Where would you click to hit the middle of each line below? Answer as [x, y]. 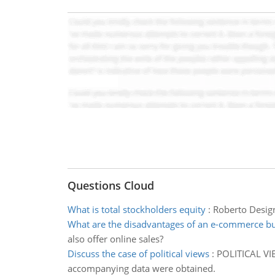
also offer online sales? [115, 239]
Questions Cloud [110, 185]
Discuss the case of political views [138, 254]
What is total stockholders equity [136, 209]
